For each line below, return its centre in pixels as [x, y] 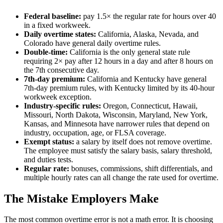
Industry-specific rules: [62, 106]
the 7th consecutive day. [61, 70]
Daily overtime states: [60, 34]
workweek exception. [58, 97]
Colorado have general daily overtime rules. [92, 43]
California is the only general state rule [129, 52]
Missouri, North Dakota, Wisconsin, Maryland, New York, [116, 114]
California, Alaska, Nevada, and [147, 34]
